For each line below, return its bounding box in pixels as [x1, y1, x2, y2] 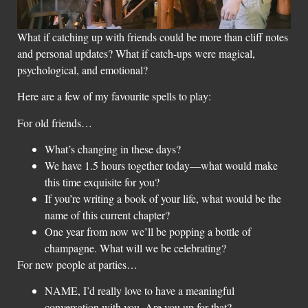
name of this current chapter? [45, 208, 170, 223]
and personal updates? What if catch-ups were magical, [17, 45, 255, 60]
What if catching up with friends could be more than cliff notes [17, 29, 288, 44]
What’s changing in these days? [45, 142, 181, 157]
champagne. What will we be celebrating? [45, 241, 226, 256]
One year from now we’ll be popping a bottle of [45, 224, 251, 239]
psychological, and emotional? [17, 62, 148, 77]
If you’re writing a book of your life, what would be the [45, 191, 281, 206]
